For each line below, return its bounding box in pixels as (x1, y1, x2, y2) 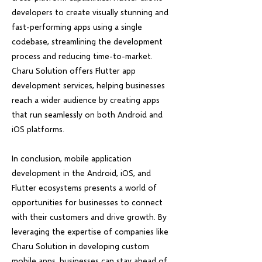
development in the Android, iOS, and (12, 168, 151, 178)
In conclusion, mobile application (12, 153, 132, 163)
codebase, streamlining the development (12, 36, 163, 46)
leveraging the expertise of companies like (12, 226, 168, 236)
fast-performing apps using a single (12, 22, 142, 32)
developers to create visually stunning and (12, 7, 168, 17)
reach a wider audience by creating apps (12, 95, 160, 105)
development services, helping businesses (12, 80, 165, 90)
